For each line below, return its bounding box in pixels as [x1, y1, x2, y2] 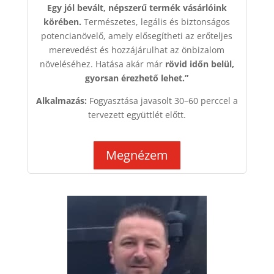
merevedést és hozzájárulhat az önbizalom [49, 44, 225, 56]
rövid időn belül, [165, 58, 234, 70]
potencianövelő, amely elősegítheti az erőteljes [41, 30, 233, 42]
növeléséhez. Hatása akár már [39, 58, 165, 70]
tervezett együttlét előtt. [87, 109, 186, 121]
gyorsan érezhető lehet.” [85, 72, 189, 84]
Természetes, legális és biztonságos [81, 16, 231, 28]
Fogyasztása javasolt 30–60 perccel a [86, 95, 238, 107]
